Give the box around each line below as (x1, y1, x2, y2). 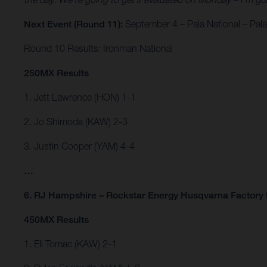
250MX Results (24, 67, 89, 79)
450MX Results (24, 214, 89, 226)
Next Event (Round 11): (24, 18, 123, 30)
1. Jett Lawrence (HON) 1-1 (24, 92, 136, 103)
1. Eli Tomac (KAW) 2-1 (24, 238, 117, 250)
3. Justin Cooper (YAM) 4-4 (24, 141, 135, 152)
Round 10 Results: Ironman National (24, 43, 173, 54)
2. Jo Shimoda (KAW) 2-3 (24, 116, 128, 128)
